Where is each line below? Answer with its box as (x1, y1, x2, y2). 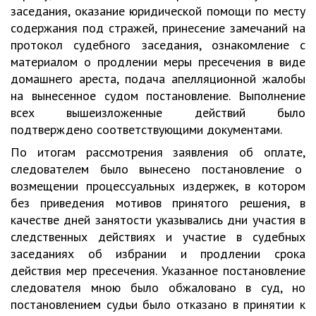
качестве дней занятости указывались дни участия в (11, 212, 305, 228)
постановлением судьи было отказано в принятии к (11, 296, 305, 312)
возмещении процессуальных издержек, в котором (11, 178, 305, 194)
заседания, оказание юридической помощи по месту (11, 3, 305, 19)
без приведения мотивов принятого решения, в (11, 195, 305, 211)
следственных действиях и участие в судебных (11, 229, 305, 245)
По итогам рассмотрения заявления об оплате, (11, 144, 305, 160)
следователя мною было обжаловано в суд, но (11, 279, 305, 296)
